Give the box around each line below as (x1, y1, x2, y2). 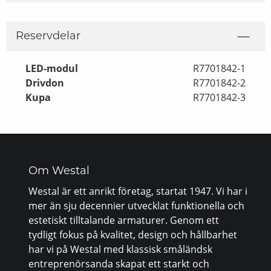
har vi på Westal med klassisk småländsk (28, 243, 213, 256)
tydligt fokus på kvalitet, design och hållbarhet (28, 228, 238, 241)
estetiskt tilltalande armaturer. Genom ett (28, 214, 220, 227)
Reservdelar (16, 31, 80, 43)
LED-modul (25, 62, 78, 76)
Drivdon (25, 76, 64, 90)
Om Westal (28, 166, 90, 178)
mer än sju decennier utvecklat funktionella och (28, 199, 245, 212)
